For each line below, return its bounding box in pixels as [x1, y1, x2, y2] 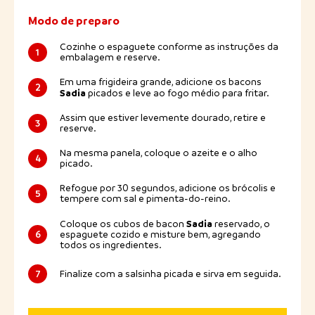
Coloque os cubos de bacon [60, 219, 186, 230]
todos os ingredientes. [60, 240, 162, 251]
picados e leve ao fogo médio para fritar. [86, 88, 269, 99]
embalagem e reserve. [60, 52, 160, 63]
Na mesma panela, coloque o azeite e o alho [60, 148, 257, 159]
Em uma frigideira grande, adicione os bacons [60, 77, 262, 88]
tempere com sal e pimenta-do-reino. [60, 193, 231, 205]
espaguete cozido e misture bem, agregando [60, 229, 261, 240]
